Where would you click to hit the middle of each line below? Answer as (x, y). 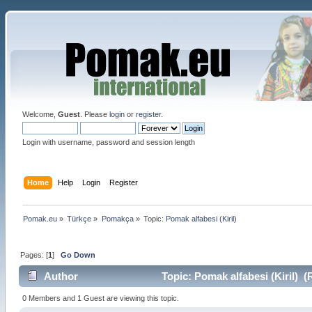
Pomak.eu (40, 218)
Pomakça (117, 218)
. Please (94, 114)
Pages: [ (34, 255)
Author (61, 276)
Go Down (78, 255)
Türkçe (79, 218)
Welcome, (40, 114)
